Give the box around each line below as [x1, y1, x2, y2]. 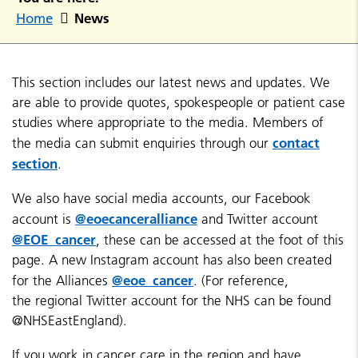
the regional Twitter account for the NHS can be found [12, 292, 331, 308]
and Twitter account [197, 211, 318, 227]
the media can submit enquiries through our [12, 135, 272, 151]
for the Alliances [12, 272, 112, 288]
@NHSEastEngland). [12, 312, 131, 328]
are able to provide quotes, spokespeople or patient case [12, 94, 345, 110]
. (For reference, [193, 272, 288, 288]
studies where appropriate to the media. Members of [12, 114, 324, 130]
